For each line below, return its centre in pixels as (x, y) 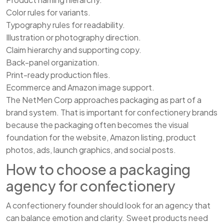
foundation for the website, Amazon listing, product (101, 137)
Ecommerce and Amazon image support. (80, 87)
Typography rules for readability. (65, 25)
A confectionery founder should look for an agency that (108, 205)
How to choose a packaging (98, 169)
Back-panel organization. (53, 62)
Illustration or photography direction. (73, 37)
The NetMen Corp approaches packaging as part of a (104, 100)
